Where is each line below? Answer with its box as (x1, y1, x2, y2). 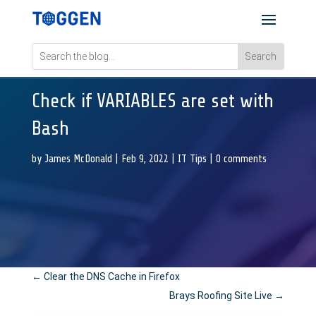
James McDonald (44, 152, 112, 165)
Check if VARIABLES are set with (31, 89, 274, 112)
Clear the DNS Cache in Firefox (43, 271, 180, 282)
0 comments (215, 152, 267, 165)
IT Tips (177, 152, 207, 165)
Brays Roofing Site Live (169, 290, 273, 301)
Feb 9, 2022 (121, 152, 169, 165)
